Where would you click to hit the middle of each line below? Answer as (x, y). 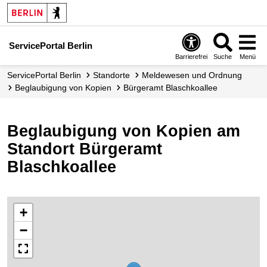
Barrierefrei (192, 56)
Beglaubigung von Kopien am (124, 131)
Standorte (114, 75)
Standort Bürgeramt (85, 149)
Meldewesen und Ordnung (195, 75)
